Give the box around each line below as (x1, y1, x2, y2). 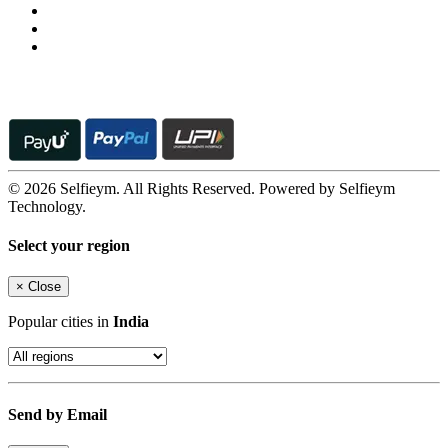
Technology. (8, 197, 86, 215)
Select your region (8, 237, 130, 255)
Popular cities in (8, 313, 113, 331)
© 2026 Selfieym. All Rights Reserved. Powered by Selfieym (8, 179, 395, 197)
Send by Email (8, 405, 107, 423)
